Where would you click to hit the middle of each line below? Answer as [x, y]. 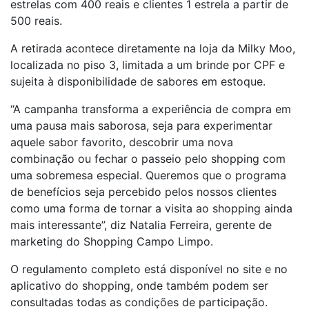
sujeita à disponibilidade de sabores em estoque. [138, 81]
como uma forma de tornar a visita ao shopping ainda [151, 208]
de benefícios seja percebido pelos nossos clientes [143, 192]
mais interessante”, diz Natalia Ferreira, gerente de [141, 225]
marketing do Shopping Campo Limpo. [112, 241]
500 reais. [38, 21]
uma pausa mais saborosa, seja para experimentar [141, 126]
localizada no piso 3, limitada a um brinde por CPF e [148, 65]
